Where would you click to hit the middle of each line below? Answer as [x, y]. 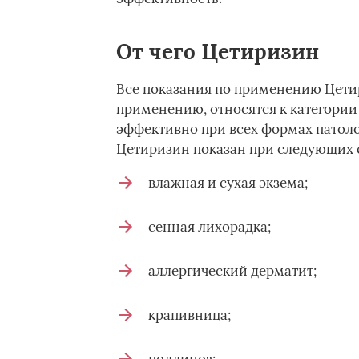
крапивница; [189, 315]
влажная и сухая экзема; [228, 183]
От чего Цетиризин [217, 52]
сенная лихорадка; [209, 227]
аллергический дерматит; [232, 271]
